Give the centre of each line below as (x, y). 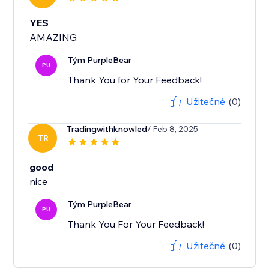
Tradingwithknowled (107, 129)
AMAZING (53, 38)
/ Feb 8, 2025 (173, 129)
